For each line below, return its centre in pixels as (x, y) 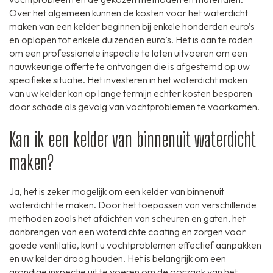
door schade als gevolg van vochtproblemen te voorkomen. (134, 107)
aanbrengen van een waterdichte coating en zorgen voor (127, 232)
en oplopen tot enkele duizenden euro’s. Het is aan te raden (131, 40)
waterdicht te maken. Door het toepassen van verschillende (133, 205)
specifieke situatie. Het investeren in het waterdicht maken (128, 80)
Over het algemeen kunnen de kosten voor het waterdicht (129, 13)
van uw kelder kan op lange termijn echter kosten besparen (131, 94)
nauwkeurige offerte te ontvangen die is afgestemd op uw (129, 67)
